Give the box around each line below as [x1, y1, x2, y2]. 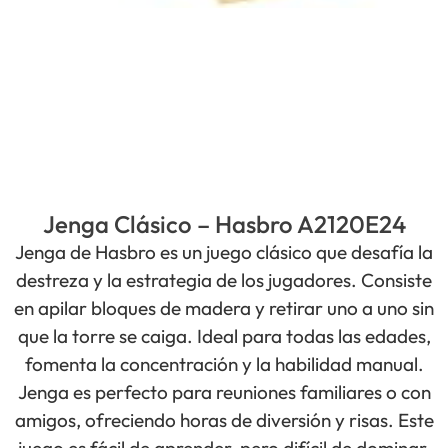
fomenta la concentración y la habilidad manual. [24, 352, 424, 377]
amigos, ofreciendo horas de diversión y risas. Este [14, 408, 434, 433]
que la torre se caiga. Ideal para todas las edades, [17, 324, 431, 349]
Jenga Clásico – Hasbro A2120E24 [42, 209, 406, 240]
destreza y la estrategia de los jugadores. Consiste [16, 268, 432, 293]
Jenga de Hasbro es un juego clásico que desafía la [15, 240, 433, 265]
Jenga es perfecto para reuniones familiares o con [17, 380, 431, 405]
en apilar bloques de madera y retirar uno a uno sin [14, 296, 434, 321]
